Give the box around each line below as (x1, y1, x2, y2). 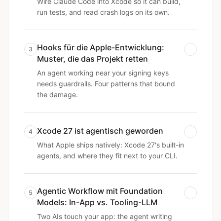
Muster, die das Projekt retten (37, 54, 148, 64)
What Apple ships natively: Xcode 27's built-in (37, 141, 184, 149)
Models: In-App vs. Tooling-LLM (37, 197, 157, 207)
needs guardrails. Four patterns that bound (37, 79, 175, 88)
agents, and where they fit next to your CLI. (37, 151, 178, 160)
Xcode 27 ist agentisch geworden (37, 126, 163, 136)
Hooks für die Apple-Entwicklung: (37, 42, 164, 52)
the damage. (37, 90, 78, 99)
